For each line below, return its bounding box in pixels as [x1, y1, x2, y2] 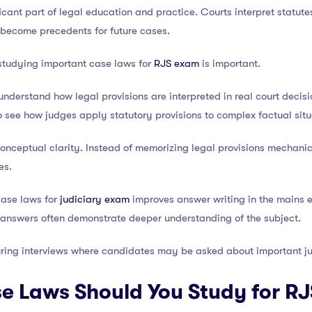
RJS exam [154, 57, 199, 70]
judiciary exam [60, 193, 130, 206]
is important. [199, 57, 260, 70]
